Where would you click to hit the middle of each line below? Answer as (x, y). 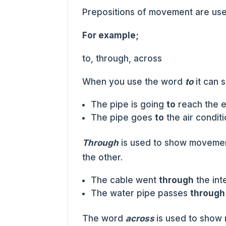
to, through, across (122, 59)
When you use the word (134, 82)
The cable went (125, 180)
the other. (103, 157)
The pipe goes (123, 118)
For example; (111, 35)
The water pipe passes (141, 193)
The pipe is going (129, 104)
